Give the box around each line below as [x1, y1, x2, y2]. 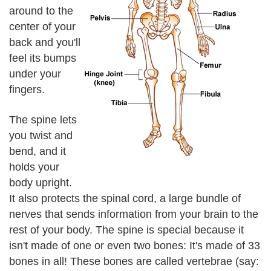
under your [9, 67, 61, 80]
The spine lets [9, 114, 77, 126]
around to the [9, 4, 73, 17]
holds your [9, 161, 59, 173]
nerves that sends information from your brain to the [9, 208, 258, 220]
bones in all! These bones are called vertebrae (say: [9, 255, 259, 267]
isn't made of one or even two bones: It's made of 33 [9, 240, 260, 252]
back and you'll [9, 36, 80, 48]
